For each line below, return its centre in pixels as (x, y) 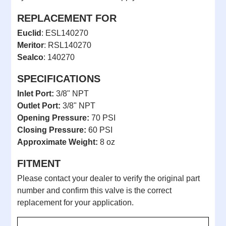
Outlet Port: (39, 106)
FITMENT (39, 163)
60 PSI (99, 130)
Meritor (31, 45)
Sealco (30, 57)
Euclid (29, 33)
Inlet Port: (36, 94)
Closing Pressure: (52, 130)
